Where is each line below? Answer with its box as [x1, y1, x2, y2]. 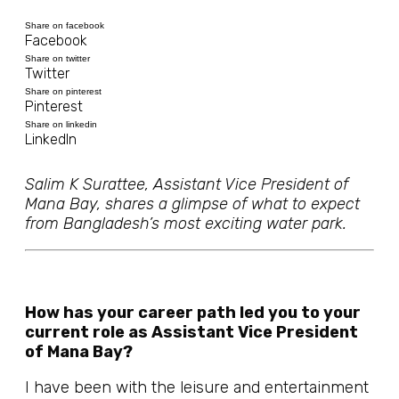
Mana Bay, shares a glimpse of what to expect [25, 194, 360, 214]
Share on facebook [25, 20, 104, 30]
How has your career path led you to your [25, 303, 361, 322]
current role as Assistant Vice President [25, 322, 358, 342]
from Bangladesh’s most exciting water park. [25, 214, 346, 233]
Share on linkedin [25, 119, 97, 129]
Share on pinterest [25, 86, 102, 96]
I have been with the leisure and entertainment [25, 378, 369, 397]
